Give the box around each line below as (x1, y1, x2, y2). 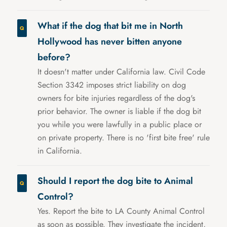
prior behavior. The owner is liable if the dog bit (37, 105, 201, 118)
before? (37, 51, 70, 64)
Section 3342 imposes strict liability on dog (37, 79, 186, 91)
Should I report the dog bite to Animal (37, 174, 193, 188)
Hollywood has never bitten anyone (37, 35, 182, 49)
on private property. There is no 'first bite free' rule (37, 132, 210, 144)
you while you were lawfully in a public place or (37, 119, 202, 131)
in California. (37, 145, 82, 157)
